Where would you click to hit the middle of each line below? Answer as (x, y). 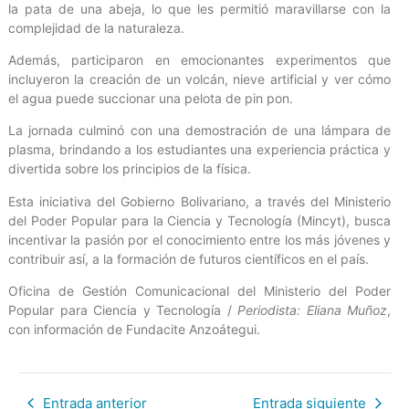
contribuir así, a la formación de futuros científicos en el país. (189, 258)
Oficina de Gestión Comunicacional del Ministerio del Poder (199, 291)
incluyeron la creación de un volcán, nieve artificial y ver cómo (199, 79)
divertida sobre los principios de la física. (130, 169)
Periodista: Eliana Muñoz (312, 310)
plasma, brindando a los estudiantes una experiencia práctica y (199, 150)
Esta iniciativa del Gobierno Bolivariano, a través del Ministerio (199, 201)
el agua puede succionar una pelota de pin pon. (151, 98)
